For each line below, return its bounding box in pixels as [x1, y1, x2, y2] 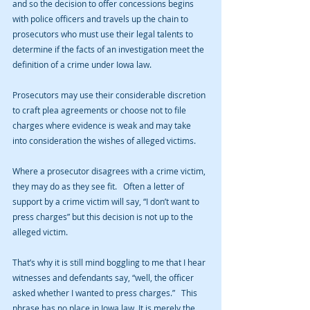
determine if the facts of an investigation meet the [12, 44, 206, 55]
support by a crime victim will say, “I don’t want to [12, 196, 201, 208]
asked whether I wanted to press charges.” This [12, 287, 199, 299]
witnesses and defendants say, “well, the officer [12, 272, 196, 284]
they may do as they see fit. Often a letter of [12, 181, 186, 192]
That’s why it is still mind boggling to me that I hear [12, 257, 208, 268]
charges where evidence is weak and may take [12, 120, 193, 131]
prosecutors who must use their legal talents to [12, 28, 195, 40]
